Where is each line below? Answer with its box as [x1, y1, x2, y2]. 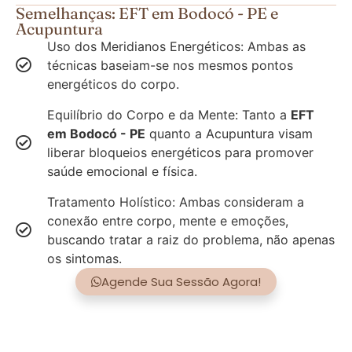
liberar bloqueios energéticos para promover [47, 144, 313, 160]
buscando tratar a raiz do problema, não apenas [47, 231, 335, 247]
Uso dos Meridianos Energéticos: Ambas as [47, 38, 306, 54]
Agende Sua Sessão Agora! [101, 273, 261, 290]
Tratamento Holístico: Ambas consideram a [47, 193, 304, 210]
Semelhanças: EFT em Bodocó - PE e [16, 2, 278, 23]
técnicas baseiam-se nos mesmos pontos [47, 57, 293, 73]
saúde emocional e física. [47, 163, 197, 179]
